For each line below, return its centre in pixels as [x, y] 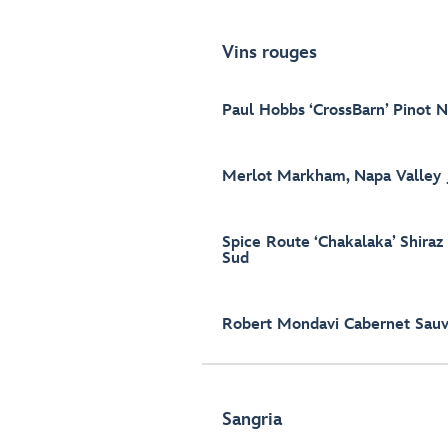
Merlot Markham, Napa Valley [331, 176]
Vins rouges [269, 52]
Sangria [252, 419]
